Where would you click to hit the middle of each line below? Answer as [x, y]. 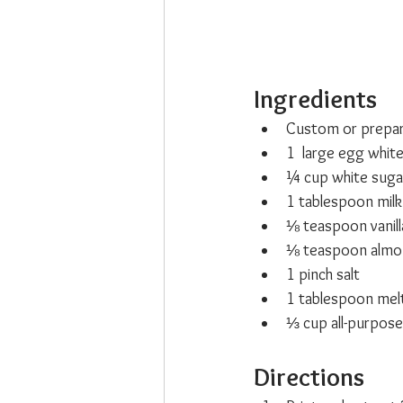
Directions [309, 377]
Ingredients [315, 99]
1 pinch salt [323, 275]
